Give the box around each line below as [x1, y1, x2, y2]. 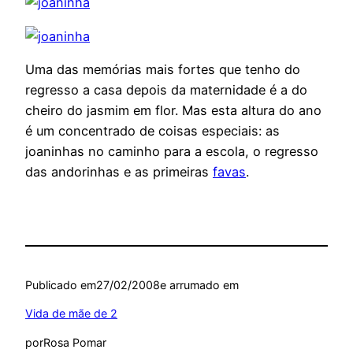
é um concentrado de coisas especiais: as [25, 122, 280, 139]
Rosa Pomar [43, 335, 106, 349]
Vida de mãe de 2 [25, 307, 117, 321]
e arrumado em [160, 278, 239, 292]
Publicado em [25, 278, 96, 292]
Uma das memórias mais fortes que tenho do [25, 61, 300, 77]
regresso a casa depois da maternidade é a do [25, 81, 307, 98]
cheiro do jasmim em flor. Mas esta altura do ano [25, 102, 321, 118]
